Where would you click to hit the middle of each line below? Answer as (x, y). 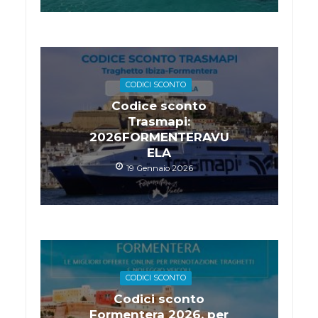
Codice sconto (159, 105)
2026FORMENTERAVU (159, 137)
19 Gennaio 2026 (159, 168)
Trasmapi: (159, 121)
